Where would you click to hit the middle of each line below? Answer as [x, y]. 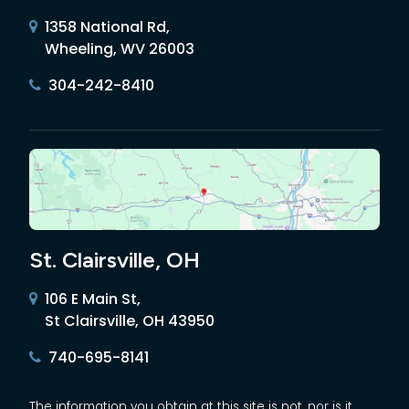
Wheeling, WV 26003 [120, 48]
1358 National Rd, [107, 26]
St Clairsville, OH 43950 [130, 320]
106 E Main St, [93, 299]
